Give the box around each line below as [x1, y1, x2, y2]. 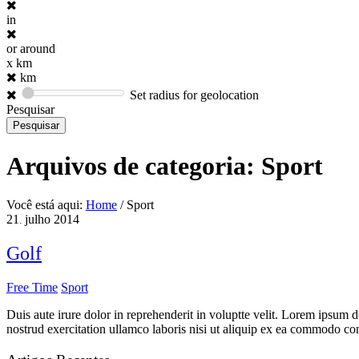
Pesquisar [6, 103, 54, 117]
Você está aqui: [6, 198, 83, 212]
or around [6, 42, 55, 56]
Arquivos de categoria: [6, 151, 261, 180]
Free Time [6, 280, 58, 295]
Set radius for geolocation [130, 88, 259, 103]
